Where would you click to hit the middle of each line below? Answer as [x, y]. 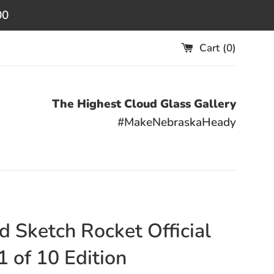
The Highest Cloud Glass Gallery [144, 104]
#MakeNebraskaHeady [177, 122]
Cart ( [213, 48]
